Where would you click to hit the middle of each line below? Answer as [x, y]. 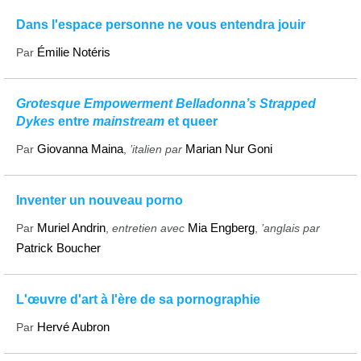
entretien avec [148, 228]
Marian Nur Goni [229, 148]
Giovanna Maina [80, 148]
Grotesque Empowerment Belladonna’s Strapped [166, 103]
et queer [191, 121]
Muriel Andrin [71, 227]
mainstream [129, 121]
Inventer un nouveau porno [100, 200]
